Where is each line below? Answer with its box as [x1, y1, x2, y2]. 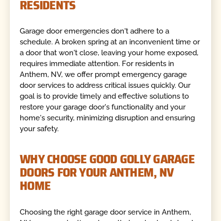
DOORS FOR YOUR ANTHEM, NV [20, 162, 174, 183]
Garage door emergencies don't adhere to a [20, 26, 170, 36]
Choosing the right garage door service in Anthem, [20, 207, 191, 217]
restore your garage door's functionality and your [20, 102, 186, 111]
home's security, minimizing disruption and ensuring [20, 113, 195, 122]
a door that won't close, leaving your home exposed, [20, 48, 199, 57]
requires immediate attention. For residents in [20, 59, 175, 68]
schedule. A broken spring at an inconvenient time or [20, 37, 200, 46]
